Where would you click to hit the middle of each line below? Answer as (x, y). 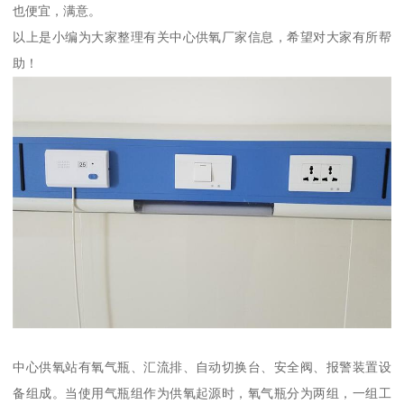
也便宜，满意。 (57, 11)
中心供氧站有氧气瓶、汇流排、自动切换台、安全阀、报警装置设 (202, 367)
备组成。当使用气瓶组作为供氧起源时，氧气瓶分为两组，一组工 (202, 394)
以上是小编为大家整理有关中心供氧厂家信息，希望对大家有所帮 (202, 37)
